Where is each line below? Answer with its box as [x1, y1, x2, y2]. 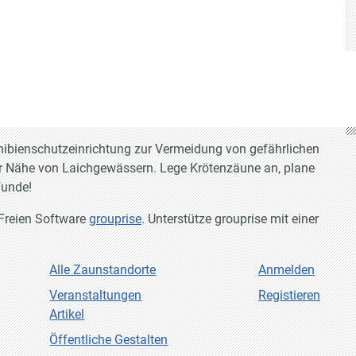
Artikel [49, 307, 85, 323]
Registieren [257, 288, 320, 304]
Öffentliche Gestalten [49, 332, 168, 348]
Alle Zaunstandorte [49, 262, 157, 278]
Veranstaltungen [49, 288, 142, 304]
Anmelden [257, 262, 315, 278]
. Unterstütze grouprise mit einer [141, 211, 319, 227]
